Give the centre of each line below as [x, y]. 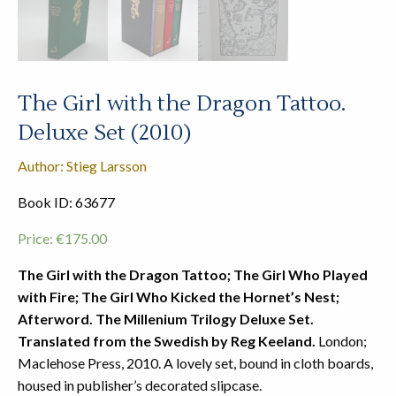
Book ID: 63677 [66, 202]
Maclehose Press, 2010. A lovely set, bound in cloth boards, [195, 363]
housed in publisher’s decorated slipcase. [140, 385]
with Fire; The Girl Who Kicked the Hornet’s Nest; [179, 297]
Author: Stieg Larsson [82, 166]
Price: [37, 239]
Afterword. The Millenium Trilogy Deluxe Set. [166, 319]
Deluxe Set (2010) [104, 133]
